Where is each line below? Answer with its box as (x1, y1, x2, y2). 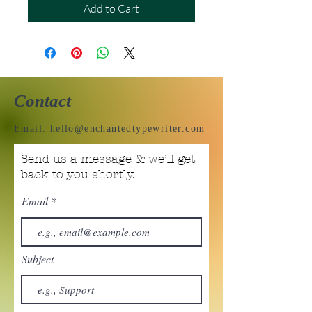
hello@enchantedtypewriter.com (49, 123, 205, 134)
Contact (14, 91, 71, 111)
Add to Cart (84, 1, 139, 16)
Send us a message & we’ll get (21, 152, 195, 166)
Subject (22, 251, 54, 267)
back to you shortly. (21, 167, 135, 182)
